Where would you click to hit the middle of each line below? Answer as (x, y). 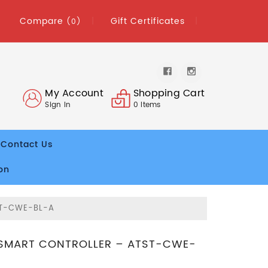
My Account (74, 93)
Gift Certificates (148, 21)
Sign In (58, 105)
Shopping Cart (169, 93)
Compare (43, 21)
